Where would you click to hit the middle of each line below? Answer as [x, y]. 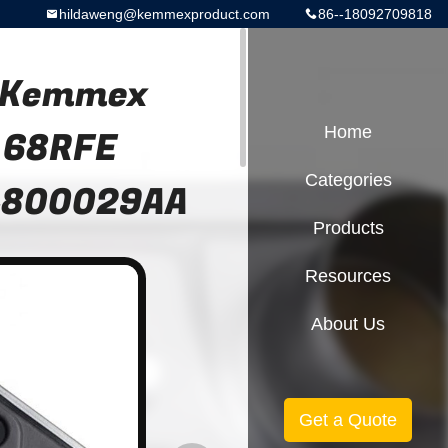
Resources [348, 276]
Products [348, 228]
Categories [348, 180]
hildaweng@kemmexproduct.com [164, 14]
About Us [348, 324]
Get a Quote [348, 420]
